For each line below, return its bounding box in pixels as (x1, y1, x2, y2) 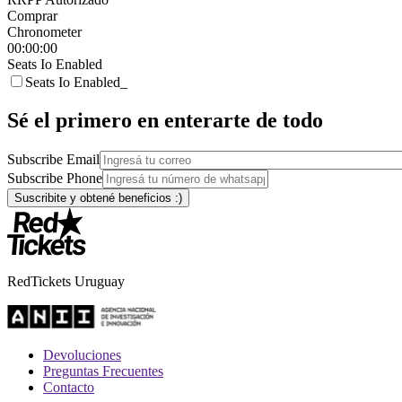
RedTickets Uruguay (7, 273, 125, 289)
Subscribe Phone (7, 170, 102, 186)
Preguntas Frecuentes (43, 363, 163, 379)
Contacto (43, 379, 94, 395)
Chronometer (7, 24, 82, 39)
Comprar (7, 8, 57, 23)
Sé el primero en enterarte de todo (7, 108, 323, 132)
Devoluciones (43, 346, 121, 363)
